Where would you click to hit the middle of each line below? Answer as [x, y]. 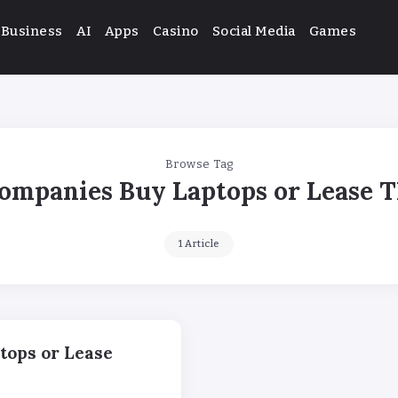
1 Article [199, 243]
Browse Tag [199, 163]
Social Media [254, 31]
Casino [175, 31]
